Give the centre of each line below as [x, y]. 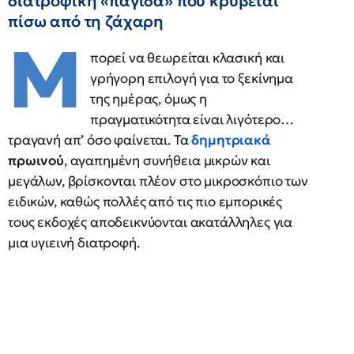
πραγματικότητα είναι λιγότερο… [192, 119]
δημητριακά [231, 140]
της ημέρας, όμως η [148, 99]
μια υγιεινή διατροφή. [74, 243]
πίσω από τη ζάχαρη [86, 21]
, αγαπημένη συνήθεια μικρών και [167, 160]
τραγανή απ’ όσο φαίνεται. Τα [100, 140]
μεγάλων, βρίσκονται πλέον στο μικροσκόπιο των [158, 181]
